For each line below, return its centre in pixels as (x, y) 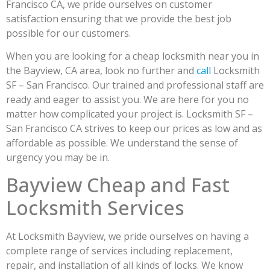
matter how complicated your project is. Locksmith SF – (130, 114)
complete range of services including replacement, (119, 250)
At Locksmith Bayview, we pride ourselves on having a (127, 236)
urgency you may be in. (59, 158)
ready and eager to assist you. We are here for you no (127, 100)
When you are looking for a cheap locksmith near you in (133, 56)
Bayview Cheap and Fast (118, 184)
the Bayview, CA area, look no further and (101, 71)
